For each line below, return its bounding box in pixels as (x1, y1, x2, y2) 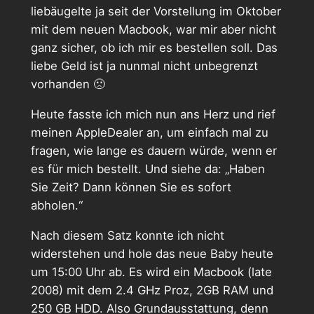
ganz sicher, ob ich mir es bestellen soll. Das (30, 40, 278, 55)
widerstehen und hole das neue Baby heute (30, 246, 273, 261)
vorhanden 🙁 (30, 76, 105, 91)
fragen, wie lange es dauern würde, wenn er (30, 143, 277, 158)
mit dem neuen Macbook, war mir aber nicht (30, 22, 276, 36)
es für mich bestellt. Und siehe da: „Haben (30, 161, 265, 176)
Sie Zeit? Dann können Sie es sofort (30, 179, 231, 194)
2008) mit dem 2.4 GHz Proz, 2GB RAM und (30, 282, 273, 297)
